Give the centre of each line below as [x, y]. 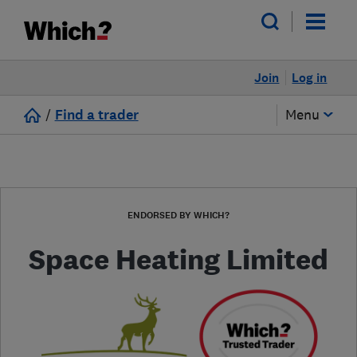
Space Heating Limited [178, 259]
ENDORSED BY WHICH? [178, 215]
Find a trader [96, 115]
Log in [310, 78]
